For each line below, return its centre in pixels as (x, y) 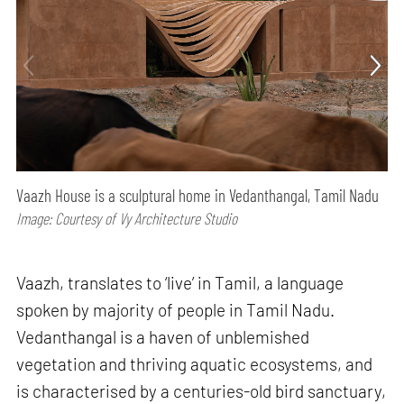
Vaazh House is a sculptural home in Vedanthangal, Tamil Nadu (198, 196)
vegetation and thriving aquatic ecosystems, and (195, 364)
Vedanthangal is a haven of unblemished (163, 337)
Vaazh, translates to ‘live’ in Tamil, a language (180, 283)
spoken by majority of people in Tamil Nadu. (176, 310)
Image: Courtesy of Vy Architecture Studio (127, 219)
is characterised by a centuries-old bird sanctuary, (202, 391)
